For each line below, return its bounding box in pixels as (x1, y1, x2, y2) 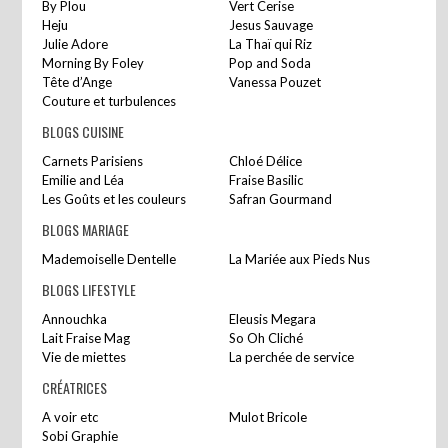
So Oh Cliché (229, 329, 303, 346)
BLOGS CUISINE (42, 120, 125, 142)
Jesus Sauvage (229, 16, 313, 33)
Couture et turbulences (42, 92, 177, 109)
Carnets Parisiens (42, 152, 144, 169)
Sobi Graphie (42, 427, 119, 444)
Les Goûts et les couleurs (42, 190, 187, 207)
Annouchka (42, 310, 108, 327)
